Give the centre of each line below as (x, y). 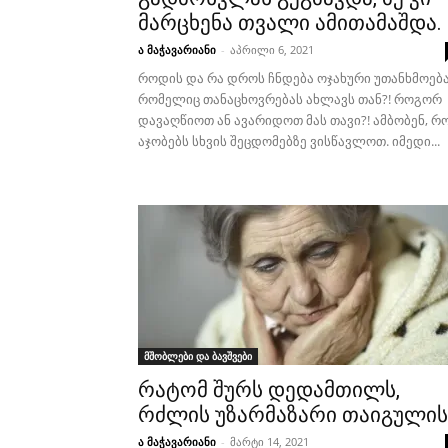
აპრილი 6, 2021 (272, 49)
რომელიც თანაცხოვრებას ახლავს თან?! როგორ (290, 99)
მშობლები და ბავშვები (198, 356)
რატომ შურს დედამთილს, (269, 390)
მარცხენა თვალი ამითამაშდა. (290, 23)
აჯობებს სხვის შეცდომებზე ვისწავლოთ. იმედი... (289, 141)
